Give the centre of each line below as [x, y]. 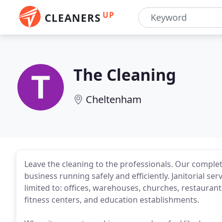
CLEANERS [73, 18]
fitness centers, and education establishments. [112, 200]
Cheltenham [114, 99]
